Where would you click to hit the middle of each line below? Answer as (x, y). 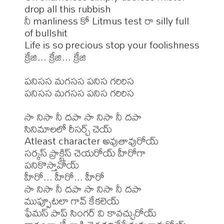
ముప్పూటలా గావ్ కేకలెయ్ (72, 200)
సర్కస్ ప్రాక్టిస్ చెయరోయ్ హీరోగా (85, 152)
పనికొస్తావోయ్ (52, 164)
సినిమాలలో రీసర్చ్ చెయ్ (68, 128)
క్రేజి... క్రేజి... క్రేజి (55, 56)
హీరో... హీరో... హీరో (64, 176)
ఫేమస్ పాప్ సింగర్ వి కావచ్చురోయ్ (90, 212)
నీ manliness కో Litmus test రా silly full (107, 20)
